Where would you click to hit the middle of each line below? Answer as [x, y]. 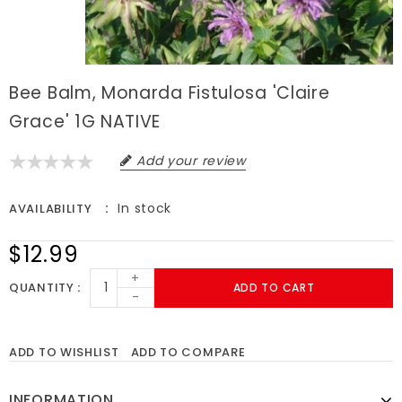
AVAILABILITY [51, 208]
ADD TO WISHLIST [64, 352]
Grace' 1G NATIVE [85, 121]
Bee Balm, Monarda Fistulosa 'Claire [170, 92]
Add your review [191, 160]
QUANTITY [44, 288]
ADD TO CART [274, 287]
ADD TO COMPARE [188, 352]
